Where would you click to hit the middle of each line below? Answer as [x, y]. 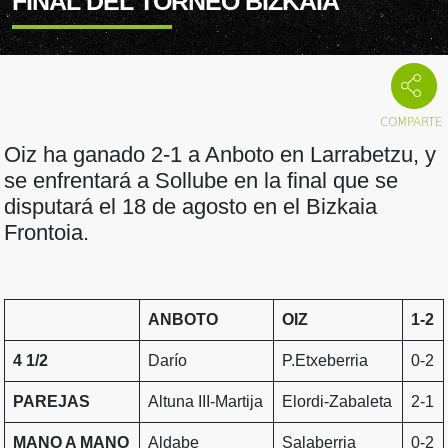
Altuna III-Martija [205, 402]
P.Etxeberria [325, 361]
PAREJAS [51, 402]
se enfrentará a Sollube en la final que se [201, 181]
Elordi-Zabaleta [337, 402]
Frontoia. [46, 233]
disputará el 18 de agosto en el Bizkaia [190, 207]
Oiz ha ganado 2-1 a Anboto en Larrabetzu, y [220, 155]
